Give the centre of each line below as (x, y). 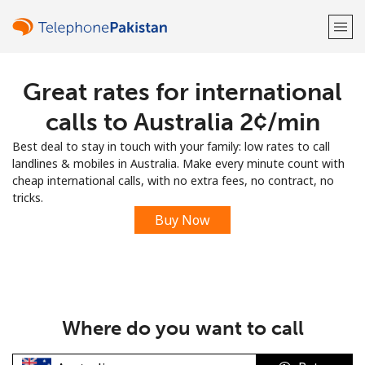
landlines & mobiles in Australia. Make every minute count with (178, 163)
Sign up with (182, 178)
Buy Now (182, 220)
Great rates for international (182, 92)
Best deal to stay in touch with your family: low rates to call (171, 146)
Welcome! (182, 90)
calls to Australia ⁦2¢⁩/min (182, 122)
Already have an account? (154, 136)
